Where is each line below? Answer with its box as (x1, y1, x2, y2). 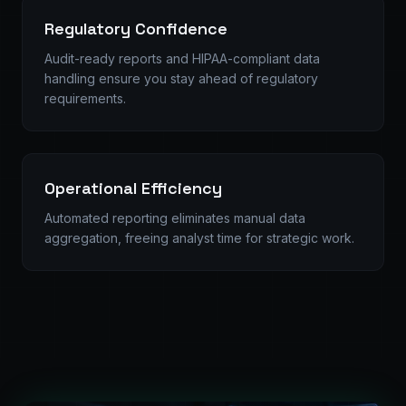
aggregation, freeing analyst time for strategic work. (44, 230, 354, 246)
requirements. (44, 91, 126, 106)
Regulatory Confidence (44, 18, 227, 39)
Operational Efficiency (44, 178, 222, 198)
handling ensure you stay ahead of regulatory (44, 71, 318, 86)
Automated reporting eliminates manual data (44, 210, 305, 226)
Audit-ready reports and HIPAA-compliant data (44, 51, 320, 66)
